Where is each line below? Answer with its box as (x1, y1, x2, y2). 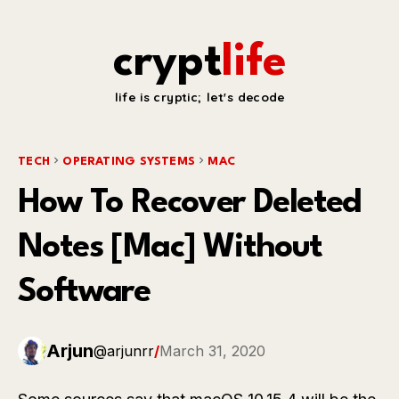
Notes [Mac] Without (18, 232, 322, 265)
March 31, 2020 (159, 342, 265, 360)
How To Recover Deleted (18, 187, 362, 220)
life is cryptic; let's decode (114, 89, 285, 105)
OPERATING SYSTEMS (62, 156, 196, 167)
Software (18, 276, 151, 309)
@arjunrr (94, 342, 154, 360)
